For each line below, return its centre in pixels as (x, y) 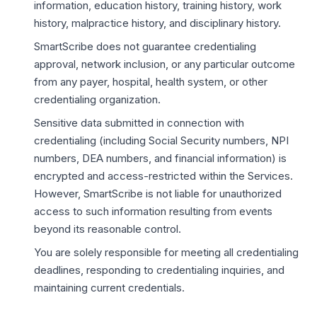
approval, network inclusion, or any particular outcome (165, 64)
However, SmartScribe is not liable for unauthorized (158, 194)
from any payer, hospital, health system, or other (151, 82)
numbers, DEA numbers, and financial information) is (160, 158)
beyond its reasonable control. (108, 229)
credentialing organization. (97, 99)
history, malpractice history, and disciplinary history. (157, 23)
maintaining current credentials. (109, 288)
